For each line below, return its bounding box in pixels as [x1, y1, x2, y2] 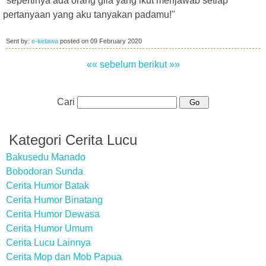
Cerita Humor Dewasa [6, 209, 100, 219]
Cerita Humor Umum [6, 223, 93, 233]
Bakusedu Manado [6, 152, 85, 162]
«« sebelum [86, 59, 136, 69]
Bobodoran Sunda [6, 166, 83, 176]
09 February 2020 [90, 37, 142, 45]
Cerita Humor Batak [6, 180, 89, 191]
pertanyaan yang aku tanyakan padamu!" [3, 9, 175, 20]
